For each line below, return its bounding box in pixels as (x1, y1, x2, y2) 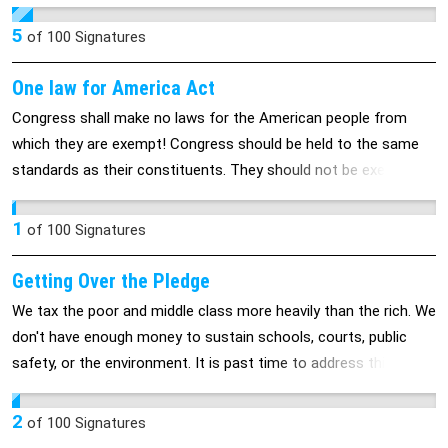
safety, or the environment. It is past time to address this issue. (12, 354, 435, 372)
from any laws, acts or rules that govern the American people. (12, 187, 422, 205)
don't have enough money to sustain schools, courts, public (12, 328, 407, 346)
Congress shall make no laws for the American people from (12, 109, 407, 127)
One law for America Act (12, 76, 215, 100)
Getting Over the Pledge (12, 269, 210, 293)
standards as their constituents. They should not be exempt (12, 161, 412, 179)
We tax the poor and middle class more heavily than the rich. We (12, 302, 436, 320)
